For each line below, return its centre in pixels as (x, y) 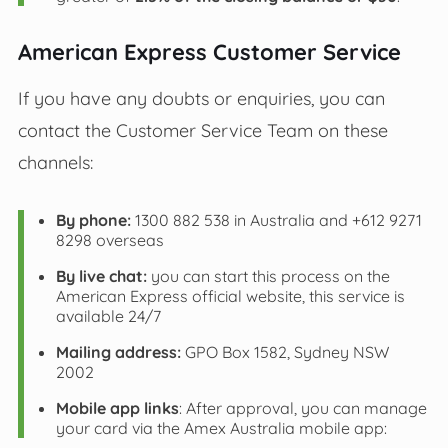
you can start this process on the (268, 275)
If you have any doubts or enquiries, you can (201, 97)
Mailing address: (118, 351)
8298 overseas (109, 239)
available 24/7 (108, 315)
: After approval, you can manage (302, 407)
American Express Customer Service (209, 51)
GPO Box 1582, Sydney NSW (284, 351)
